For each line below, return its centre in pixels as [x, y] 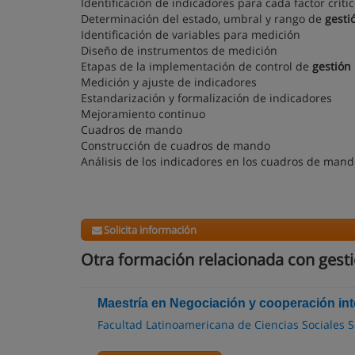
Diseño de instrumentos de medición [179, 50]
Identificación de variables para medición [191, 34]
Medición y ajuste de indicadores [169, 82]
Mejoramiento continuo [143, 114]
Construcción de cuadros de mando [176, 145]
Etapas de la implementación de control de [197, 66]
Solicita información [151, 230]
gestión [332, 66]
